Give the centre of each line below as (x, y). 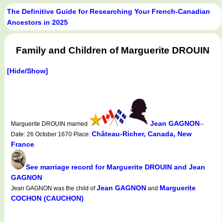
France (23, 144)
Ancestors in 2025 (37, 23)
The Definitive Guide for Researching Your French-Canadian (109, 12)
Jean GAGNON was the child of (54, 188)
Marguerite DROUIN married (50, 124)
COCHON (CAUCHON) (47, 198)
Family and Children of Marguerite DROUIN (113, 51)
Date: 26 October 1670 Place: (51, 134)
